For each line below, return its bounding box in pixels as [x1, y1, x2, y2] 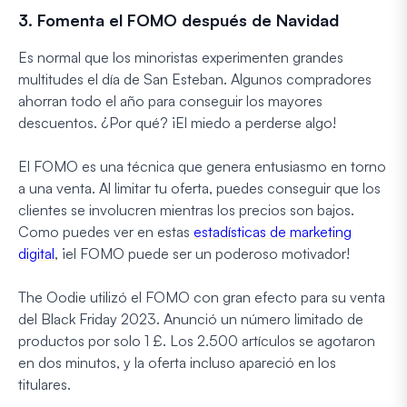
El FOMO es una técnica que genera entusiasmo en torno [18, 156, 386, 175]
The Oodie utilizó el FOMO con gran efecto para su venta [18, 287, 385, 306]
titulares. [18, 374, 71, 393]
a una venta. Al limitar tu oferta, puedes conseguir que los [18, 178, 381, 197]
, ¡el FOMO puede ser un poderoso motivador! [55, 243, 350, 263]
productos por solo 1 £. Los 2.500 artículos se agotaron [18, 331, 375, 350]
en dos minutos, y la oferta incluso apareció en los [18, 352, 336, 372]
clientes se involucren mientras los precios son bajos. [18, 200, 354, 219]
